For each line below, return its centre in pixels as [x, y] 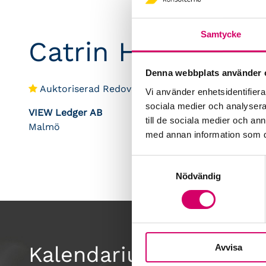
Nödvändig [198, 176]
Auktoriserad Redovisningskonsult [118, 89]
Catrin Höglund [128, 52]
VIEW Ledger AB [65, 113]
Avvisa [228, 247]
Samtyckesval [160, 162]
